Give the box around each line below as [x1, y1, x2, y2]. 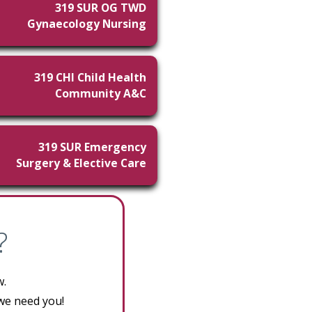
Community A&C [55, 86, 146, 101]
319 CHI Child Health [34, 70, 146, 85]
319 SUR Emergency [38, 139, 146, 155]
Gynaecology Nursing [27, 16, 146, 31]
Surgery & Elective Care [16, 155, 146, 171]
